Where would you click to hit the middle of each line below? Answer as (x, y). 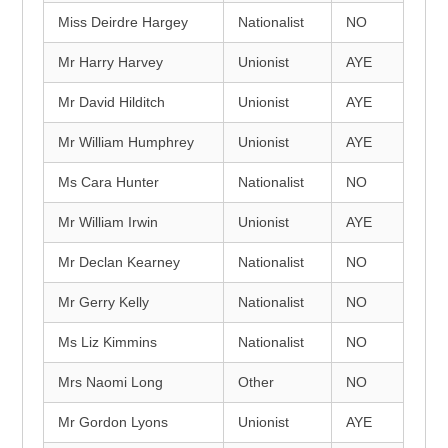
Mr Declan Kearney (119, 262)
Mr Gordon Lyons (113, 422)
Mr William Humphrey (126, 142)
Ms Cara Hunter (109, 182)
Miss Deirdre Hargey (123, 22)
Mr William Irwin (108, 222)
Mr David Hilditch (112, 102)
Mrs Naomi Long (111, 382)
